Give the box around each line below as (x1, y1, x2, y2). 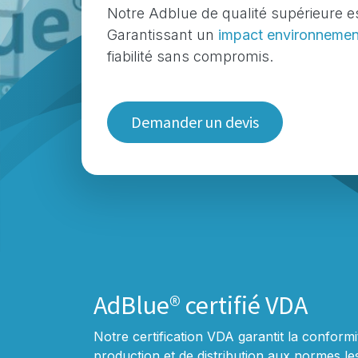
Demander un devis (130, 111, 259, 132)
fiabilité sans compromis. (107, 48, 273, 66)
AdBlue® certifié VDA (93, 288, 308, 321)
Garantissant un (107, 26, 218, 44)
